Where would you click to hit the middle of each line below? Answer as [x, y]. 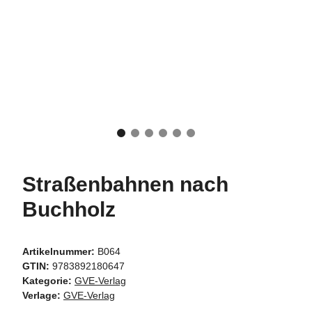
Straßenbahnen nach [125, 185]
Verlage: [41, 296]
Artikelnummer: [60, 252]
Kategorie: [48, 281]
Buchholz [69, 210]
